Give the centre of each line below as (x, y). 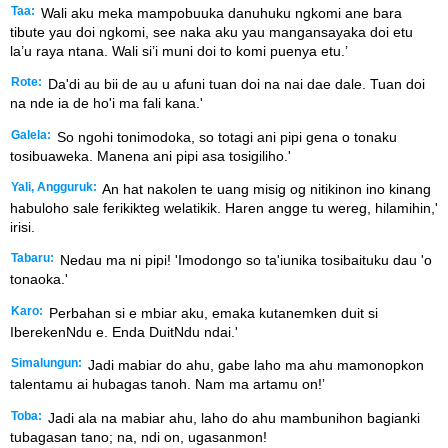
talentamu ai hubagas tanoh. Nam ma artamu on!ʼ (167, 384)
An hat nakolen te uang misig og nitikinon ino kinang (265, 188)
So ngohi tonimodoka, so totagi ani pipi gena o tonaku (225, 136)
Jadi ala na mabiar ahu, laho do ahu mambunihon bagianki (232, 417)
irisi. (22, 226)
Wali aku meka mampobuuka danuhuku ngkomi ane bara (219, 12)
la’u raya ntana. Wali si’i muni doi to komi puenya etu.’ (179, 50)
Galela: (31, 134)
